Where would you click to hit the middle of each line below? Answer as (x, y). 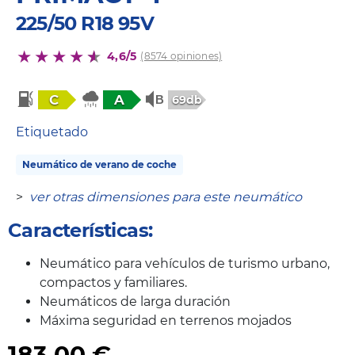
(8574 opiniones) (181, 56)
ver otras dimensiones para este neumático (166, 197)
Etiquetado (52, 132)
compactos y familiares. (113, 282)
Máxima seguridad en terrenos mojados (166, 320)
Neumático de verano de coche (99, 164)
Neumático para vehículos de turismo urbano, (185, 263)
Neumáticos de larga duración (135, 301)
